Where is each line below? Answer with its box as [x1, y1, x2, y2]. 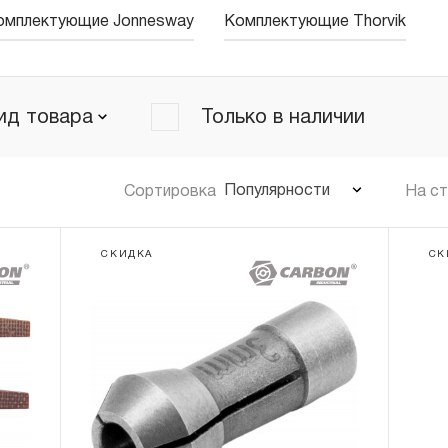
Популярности [224, 184, 330, 198]
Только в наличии [201, 109, 365, 127]
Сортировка [124, 184, 216, 199]
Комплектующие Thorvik [224, 15, 406, 29]
